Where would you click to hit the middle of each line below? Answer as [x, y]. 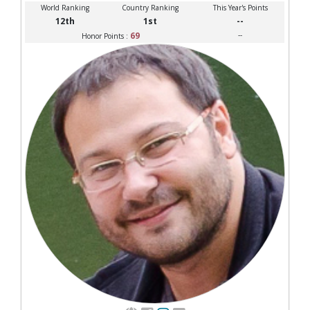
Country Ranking [150, 7]
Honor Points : [106, 36]
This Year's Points [240, 7]
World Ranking [65, 7]
